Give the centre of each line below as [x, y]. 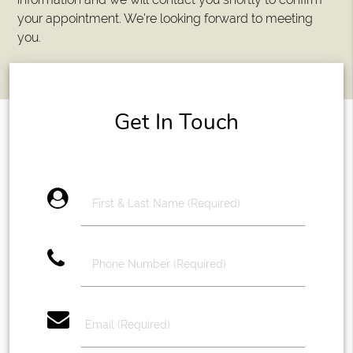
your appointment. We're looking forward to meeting [165, 19]
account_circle [132, 198]
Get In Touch [176, 122]
